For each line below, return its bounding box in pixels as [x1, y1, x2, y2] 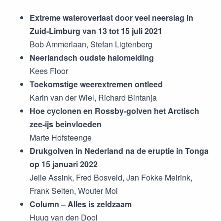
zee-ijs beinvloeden [30, 118, 102, 130]
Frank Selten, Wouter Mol [30, 185, 118, 196]
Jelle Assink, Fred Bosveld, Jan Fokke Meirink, [30, 172, 192, 183]
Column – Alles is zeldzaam [30, 198, 132, 210]
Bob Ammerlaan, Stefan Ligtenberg [30, 38, 152, 50]
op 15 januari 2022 [30, 158, 98, 170]
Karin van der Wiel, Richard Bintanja [30, 92, 157, 103]
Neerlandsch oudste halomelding [30, 52, 154, 63]
